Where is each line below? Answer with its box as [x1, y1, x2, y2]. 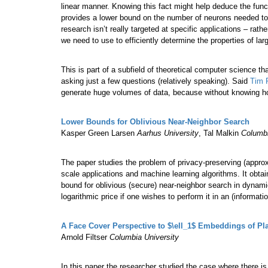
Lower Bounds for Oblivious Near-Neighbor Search [61, 117, 249, 127]
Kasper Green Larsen [61, 129, 137, 138]
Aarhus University [137, 129, 199, 138]
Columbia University [109, 233, 179, 242]
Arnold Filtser [61, 233, 109, 242]
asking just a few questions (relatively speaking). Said [61, 77, 250, 86]
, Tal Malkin [199, 129, 241, 138]
